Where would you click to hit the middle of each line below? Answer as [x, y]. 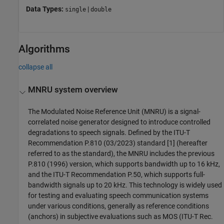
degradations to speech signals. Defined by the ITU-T [109, 133]
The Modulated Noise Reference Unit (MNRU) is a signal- [114, 112]
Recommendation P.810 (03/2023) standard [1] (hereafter [118, 143]
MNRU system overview [73, 90]
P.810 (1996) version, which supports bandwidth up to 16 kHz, [124, 164]
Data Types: [45, 9]
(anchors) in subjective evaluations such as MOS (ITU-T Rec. [121, 217]
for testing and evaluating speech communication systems [118, 196]
